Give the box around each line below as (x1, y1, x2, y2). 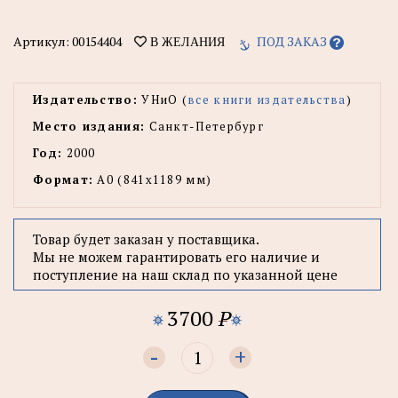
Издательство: (33, 91, 138, 107)
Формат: (33, 171, 94, 187)
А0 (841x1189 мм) (93, 171, 212, 187)
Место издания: (33, 117, 146, 134)
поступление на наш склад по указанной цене (33, 265, 338, 283)
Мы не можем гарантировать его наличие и (33, 247, 320, 266)
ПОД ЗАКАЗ (257, 32, 327, 50)
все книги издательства (187, 91, 346, 107)
